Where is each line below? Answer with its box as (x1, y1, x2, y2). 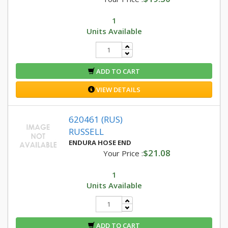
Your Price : (103, 148, 143, 158)
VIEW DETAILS (94, 85, 140, 94)
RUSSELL (69, 126, 104, 137)
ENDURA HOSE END (69, 138, 131, 147)
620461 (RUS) (69, 113, 123, 125)
